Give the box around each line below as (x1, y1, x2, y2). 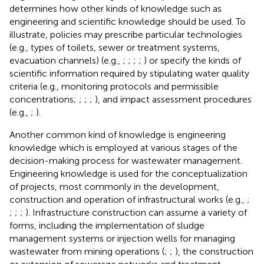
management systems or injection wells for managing (9, 232, 235, 244)
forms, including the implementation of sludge (9, 219, 204, 231)
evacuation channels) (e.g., (9, 54, 123, 66)
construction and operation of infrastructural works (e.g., (9, 193, 247, 205)
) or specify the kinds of (144, 54, 241, 66)
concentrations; (9, 93, 79, 105)
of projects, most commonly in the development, (9, 180, 219, 192)
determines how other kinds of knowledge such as (9, 2, 222, 14)
